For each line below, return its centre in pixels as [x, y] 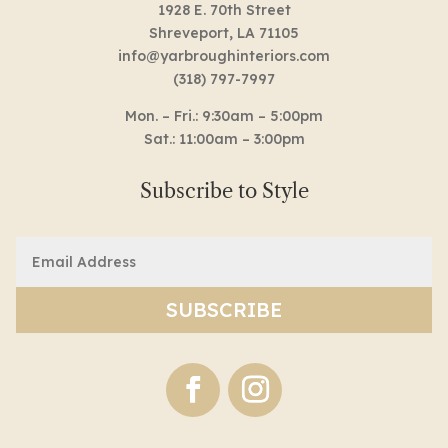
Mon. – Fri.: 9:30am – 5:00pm [224, 115]
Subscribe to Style [224, 190]
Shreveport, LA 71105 [224, 32]
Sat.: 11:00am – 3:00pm [224, 138]
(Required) [51, 258]
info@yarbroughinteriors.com [224, 55]
